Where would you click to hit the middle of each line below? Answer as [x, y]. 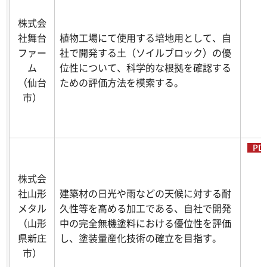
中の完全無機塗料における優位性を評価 [145, 223]
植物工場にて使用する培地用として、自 [145, 38]
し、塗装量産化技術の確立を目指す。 [141, 238]
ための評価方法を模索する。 [122, 83]
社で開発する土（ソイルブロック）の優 [145, 53]
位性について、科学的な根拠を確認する [145, 68]
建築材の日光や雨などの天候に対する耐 [145, 193]
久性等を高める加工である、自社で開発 [145, 208]
